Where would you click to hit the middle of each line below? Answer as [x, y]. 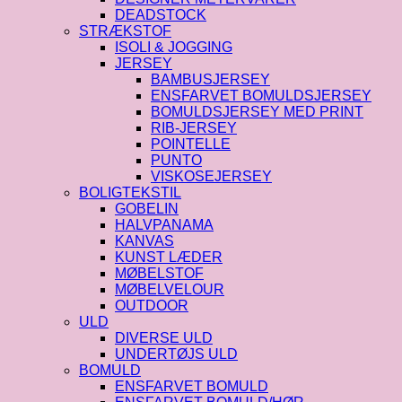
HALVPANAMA [164, 224]
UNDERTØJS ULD [176, 354]
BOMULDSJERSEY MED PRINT [257, 111]
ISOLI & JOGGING [174, 47]
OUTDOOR [152, 305]
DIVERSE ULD [164, 337]
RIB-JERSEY [194, 127]
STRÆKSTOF [125, 31]
